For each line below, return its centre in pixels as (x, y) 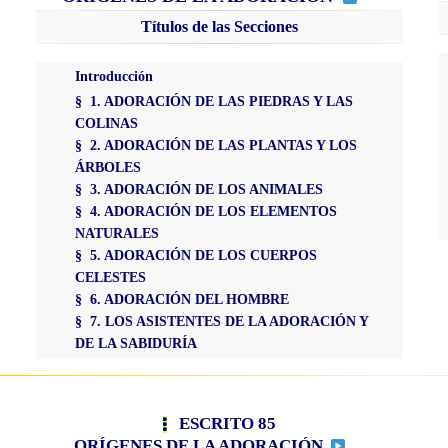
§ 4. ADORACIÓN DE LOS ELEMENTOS (205, 211)
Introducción (113, 76)
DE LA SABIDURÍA (135, 343)
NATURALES (116, 233)
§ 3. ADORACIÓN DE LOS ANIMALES (198, 189)
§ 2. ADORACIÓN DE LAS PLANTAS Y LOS (215, 145)
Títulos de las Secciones (219, 27)
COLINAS (106, 123)
